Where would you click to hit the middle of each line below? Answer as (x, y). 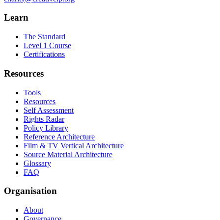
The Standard (44, 37)
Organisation (30, 191)
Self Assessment (49, 110)
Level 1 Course (47, 46)
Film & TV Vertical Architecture (74, 145)
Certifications (44, 55)
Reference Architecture (59, 137)
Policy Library (46, 128)
